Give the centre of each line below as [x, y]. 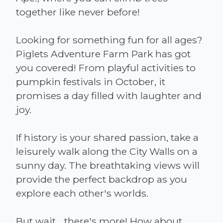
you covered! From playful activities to [106, 67]
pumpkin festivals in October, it [91, 81]
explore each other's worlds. [82, 193]
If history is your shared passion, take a [107, 137]
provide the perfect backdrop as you [102, 179]
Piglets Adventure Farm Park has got [103, 54]
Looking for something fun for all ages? [109, 40]
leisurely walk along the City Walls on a [107, 151]
